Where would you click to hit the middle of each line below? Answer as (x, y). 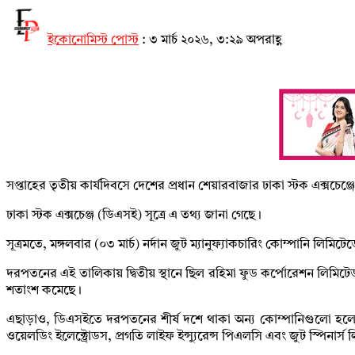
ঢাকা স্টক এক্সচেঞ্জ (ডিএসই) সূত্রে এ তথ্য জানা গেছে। (134, 215)
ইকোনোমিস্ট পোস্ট (93, 40)
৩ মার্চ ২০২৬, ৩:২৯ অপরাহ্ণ (216, 40)
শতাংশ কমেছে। (44, 290)
